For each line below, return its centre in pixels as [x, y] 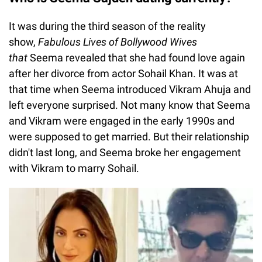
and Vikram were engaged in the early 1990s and [122, 120]
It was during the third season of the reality [107, 26]
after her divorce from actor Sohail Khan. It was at [123, 73]
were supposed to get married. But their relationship [129, 136]
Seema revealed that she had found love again [137, 57]
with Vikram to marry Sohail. [74, 168]
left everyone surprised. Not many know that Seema [130, 105]
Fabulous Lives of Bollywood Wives [118, 42]
